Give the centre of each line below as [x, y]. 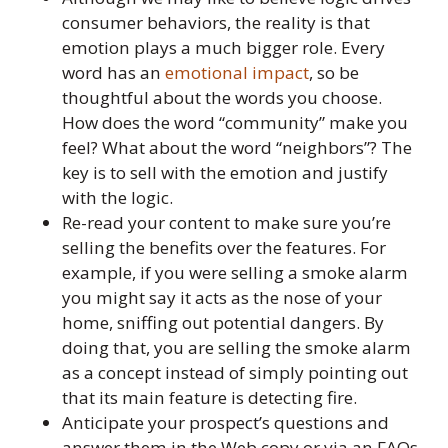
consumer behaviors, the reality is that [216, 23]
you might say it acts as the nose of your [222, 298]
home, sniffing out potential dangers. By [223, 323]
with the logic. [117, 198]
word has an [113, 73]
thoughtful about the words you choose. [222, 98]
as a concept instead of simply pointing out [235, 373]
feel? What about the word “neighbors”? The [237, 148]
